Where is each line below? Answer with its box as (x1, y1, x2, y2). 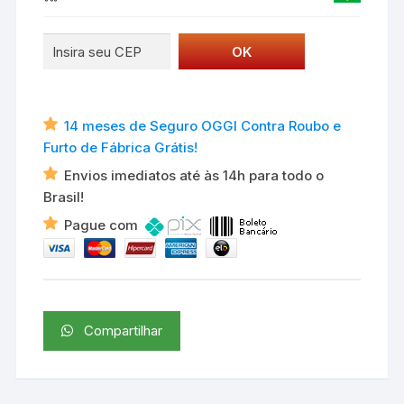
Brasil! (43, 188, 85, 207)
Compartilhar (73, 322, 163, 340)
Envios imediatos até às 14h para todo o (64, 167, 325, 185)
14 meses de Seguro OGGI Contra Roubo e (64, 117, 342, 135)
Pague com (64, 216, 146, 234)
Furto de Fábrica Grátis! (43, 139, 198, 157)
